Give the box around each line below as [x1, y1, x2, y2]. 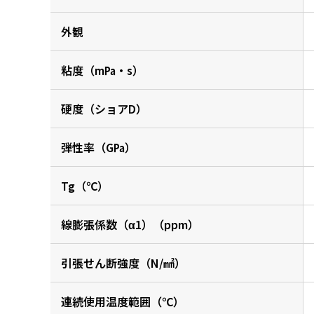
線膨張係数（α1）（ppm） [61, 216, 199, 233]
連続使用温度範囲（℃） [61, 293, 184, 310]
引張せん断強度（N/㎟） [61, 254, 186, 272]
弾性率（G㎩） [61, 139, 136, 156]
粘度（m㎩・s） [61, 62, 144, 79]
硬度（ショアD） [61, 100, 147, 118]
